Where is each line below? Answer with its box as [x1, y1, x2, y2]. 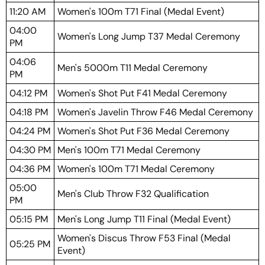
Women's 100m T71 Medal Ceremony [57, 163, 215, 175]
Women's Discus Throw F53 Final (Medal [57, 232, 231, 244]
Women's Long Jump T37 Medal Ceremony [57, 30, 240, 43]
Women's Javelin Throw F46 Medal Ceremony [57, 106, 253, 118]
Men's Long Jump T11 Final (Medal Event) [57, 213, 231, 225]
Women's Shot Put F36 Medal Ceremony [57, 125, 230, 137]
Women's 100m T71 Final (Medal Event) [57, 5, 224, 18]
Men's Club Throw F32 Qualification [57, 188, 209, 200]
